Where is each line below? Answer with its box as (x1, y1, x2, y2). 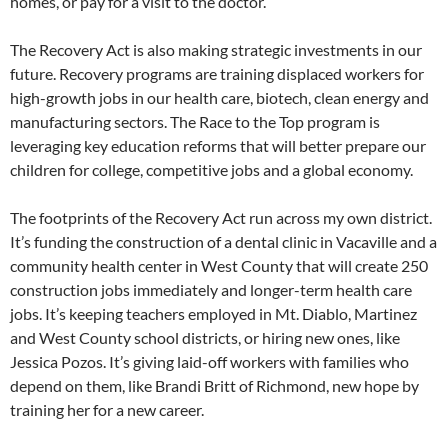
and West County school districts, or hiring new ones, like (10, 328, 400, 348)
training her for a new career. (10, 400, 204, 420)
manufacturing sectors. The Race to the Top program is (10, 112, 380, 132)
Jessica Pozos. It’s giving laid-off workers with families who (10, 352, 409, 372)
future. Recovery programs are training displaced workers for (10, 64, 424, 84)
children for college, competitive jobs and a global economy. (10, 160, 413, 180)
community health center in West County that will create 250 (10, 256, 428, 276)
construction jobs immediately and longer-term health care (10, 280, 412, 300)
